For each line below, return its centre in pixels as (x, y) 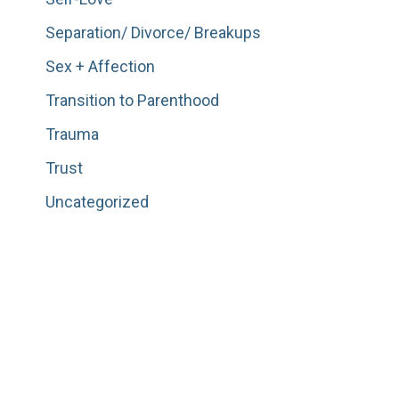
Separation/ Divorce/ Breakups (153, 32)
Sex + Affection (100, 66)
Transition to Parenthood (132, 100)
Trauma (72, 134)
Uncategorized (97, 201)
